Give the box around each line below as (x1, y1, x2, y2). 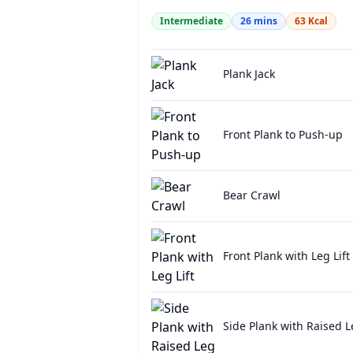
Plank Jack (222, 66, 275, 81)
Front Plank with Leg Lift (222, 248, 350, 263)
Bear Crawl (222, 188, 281, 203)
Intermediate (160, 14, 223, 28)
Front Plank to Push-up (222, 127, 343, 142)
